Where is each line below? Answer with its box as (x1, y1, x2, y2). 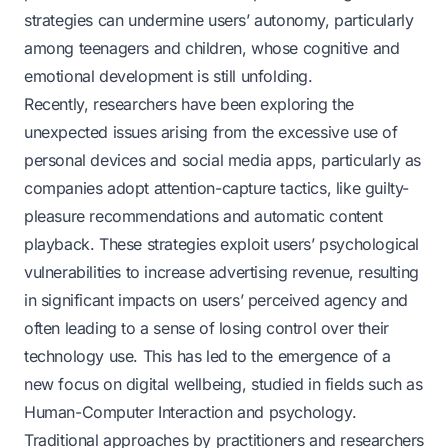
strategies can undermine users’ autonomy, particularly (24, 10, 414, 31)
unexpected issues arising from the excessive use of (24, 122, 398, 143)
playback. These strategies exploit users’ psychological (24, 234, 420, 255)
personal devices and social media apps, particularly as (24, 150, 422, 171)
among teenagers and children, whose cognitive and (24, 38, 400, 59)
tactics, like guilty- (275, 178, 410, 199)
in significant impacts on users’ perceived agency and (24, 290, 408, 311)
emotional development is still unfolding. (24, 66, 313, 87)
